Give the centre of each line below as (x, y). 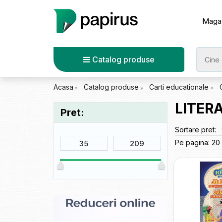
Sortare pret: (196, 130)
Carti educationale (180, 87)
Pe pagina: (193, 142)
